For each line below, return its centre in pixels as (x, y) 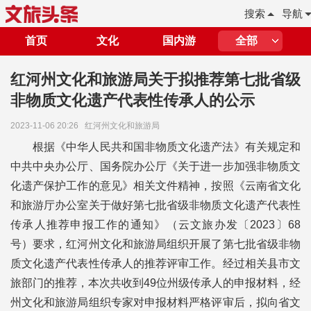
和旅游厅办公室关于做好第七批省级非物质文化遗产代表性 (155, 205)
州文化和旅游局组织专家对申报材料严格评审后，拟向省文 (155, 302)
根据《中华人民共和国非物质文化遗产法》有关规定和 (167, 147)
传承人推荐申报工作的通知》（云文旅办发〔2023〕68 (155, 225)
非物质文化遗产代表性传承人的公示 (133, 100)
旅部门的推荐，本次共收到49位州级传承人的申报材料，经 (155, 283)
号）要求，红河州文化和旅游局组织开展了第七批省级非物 (155, 244)
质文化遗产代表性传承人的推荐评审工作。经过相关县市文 (155, 263)
